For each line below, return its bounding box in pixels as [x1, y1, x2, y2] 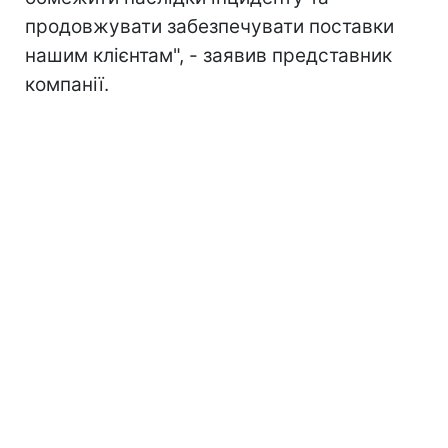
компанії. [25, 72, 109, 96]
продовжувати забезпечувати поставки [25, 14, 394, 38]
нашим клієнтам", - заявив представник [25, 43, 392, 67]
